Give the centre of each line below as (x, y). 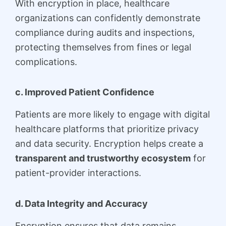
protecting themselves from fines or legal (103, 47)
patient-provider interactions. (78, 173)
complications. (46, 62)
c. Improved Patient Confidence (85, 92)
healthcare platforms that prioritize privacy (107, 129)
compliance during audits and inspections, (105, 32)
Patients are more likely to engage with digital (112, 115)
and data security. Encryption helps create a (109, 144)
